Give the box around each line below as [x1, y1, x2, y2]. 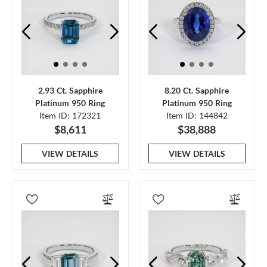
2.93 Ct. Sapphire [38, 85, 103, 95]
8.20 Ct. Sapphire [164, 85, 229, 95]
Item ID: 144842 [166, 110, 228, 120]
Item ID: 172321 [39, 110, 101, 120]
